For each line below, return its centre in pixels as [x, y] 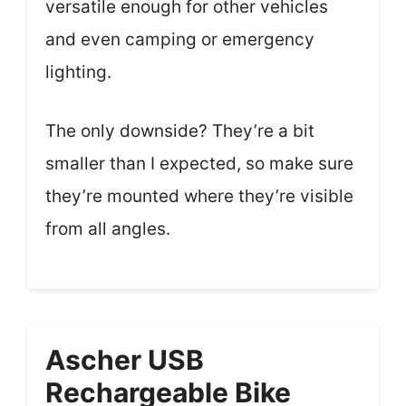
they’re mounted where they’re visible [199, 196]
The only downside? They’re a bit [180, 130]
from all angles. [108, 228]
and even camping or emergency [180, 39]
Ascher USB [125, 360]
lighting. [78, 72]
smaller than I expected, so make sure [199, 163]
